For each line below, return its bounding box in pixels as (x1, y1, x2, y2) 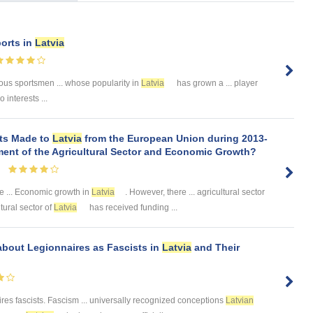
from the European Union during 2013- (82, 132, 268, 144)
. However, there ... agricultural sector (125, 187, 265, 197)
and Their (191, 241, 240, 253)
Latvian (226, 296, 254, 306)
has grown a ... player (175, 78, 258, 88)
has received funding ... (87, 202, 177, 212)
